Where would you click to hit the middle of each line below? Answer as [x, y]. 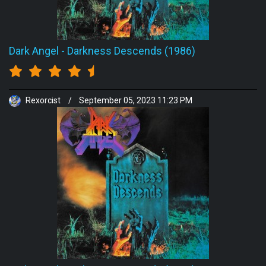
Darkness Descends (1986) [131, 51]
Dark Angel [34, 51]
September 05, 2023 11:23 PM [136, 101]
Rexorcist [43, 101]
